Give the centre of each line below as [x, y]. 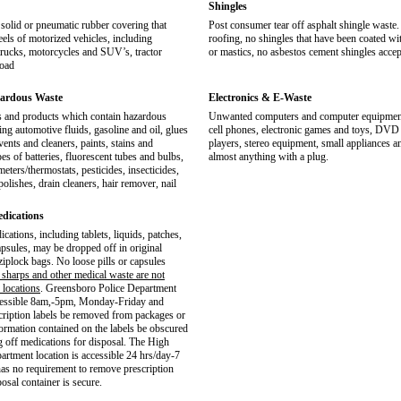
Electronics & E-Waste [260, 98]
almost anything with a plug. [269, 157]
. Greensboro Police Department [108, 288]
